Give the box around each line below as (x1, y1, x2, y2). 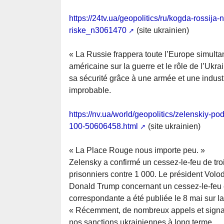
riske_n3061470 (69, 26, 126, 35)
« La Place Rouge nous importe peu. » (69, 146, 205, 155)
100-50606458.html (69, 122, 138, 131)
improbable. (69, 86, 111, 95)
